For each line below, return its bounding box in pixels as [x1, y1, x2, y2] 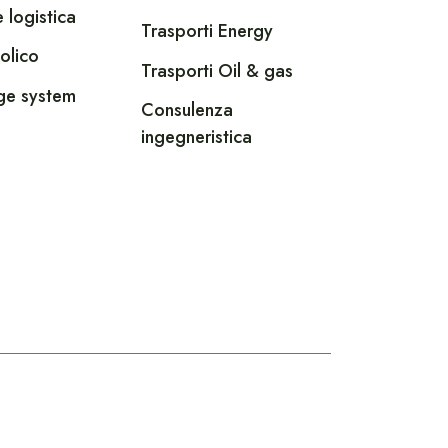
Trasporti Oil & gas [141, 57, 294, 84]
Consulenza [141, 97, 234, 124]
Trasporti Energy [141, 18, 274, 45]
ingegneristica [141, 124, 253, 151]
